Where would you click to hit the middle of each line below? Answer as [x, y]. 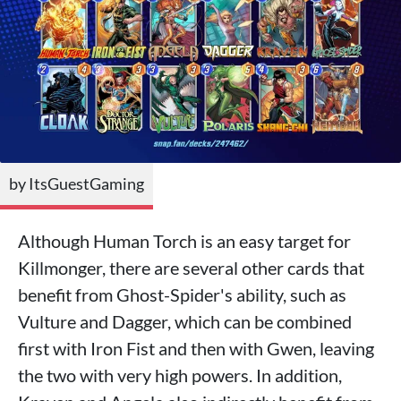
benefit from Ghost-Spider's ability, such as [182, 295]
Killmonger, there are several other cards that [191, 268]
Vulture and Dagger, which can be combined [185, 322]
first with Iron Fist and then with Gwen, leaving [196, 349]
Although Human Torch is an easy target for [184, 241]
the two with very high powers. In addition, [180, 375]
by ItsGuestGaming [77, 184]
